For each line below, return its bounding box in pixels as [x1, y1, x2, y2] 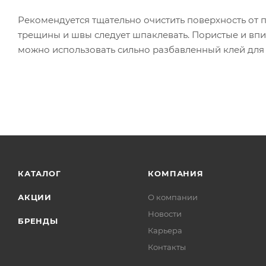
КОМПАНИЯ [148, 168, 204, 178]
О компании [148, 192, 198, 202]
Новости [148, 208, 182, 218]
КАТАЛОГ [18, 168, 61, 178]
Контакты [148, 242, 186, 252]
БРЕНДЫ [18, 216, 58, 226]
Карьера [148, 225, 183, 235]
